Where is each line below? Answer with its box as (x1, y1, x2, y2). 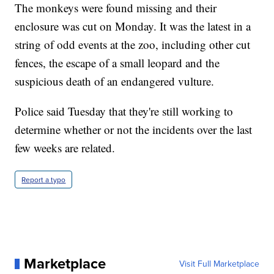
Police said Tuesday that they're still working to (15, 103, 234, 119)
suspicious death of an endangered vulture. (15, 73, 215, 89)
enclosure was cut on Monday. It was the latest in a (15, 18, 251, 34)
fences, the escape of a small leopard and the (15, 55, 220, 71)
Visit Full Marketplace (179, 257, 259, 270)
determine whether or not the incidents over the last (15, 122, 253, 138)
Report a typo (21, 174, 66, 185)
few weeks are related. (15, 140, 116, 156)
